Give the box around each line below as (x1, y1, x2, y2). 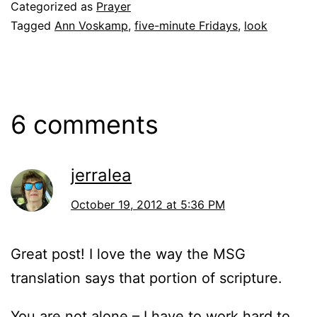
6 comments (11, 108, 158, 140)
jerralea (71, 164, 132, 185)
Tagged (11, 18, 54, 33)
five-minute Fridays (134, 18, 238, 33)
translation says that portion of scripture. (11, 269, 282, 287)
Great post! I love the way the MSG (11, 245, 246, 263)
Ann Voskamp (54, 18, 128, 33)
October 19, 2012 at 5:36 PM (71, 197, 225, 212)
